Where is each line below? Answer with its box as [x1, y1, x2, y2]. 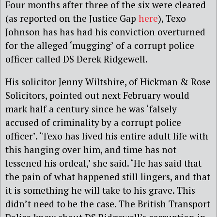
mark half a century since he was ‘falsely [5, 103, 177, 115]
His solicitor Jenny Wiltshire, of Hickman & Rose [5, 76, 211, 88]
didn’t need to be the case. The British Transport [5, 198, 210, 210]
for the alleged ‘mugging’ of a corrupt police [5, 39, 194, 51]
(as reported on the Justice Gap [5, 12, 139, 24]
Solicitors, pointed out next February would [5, 89, 189, 102]
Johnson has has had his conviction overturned [5, 25, 205, 38]
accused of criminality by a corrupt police [5, 116, 181, 129]
